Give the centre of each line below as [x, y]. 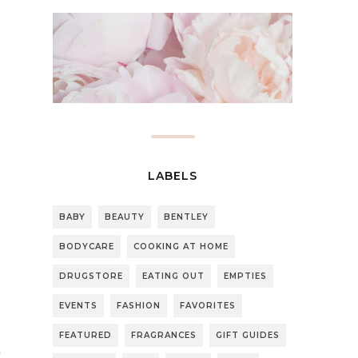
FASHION [139, 305]
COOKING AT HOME [181, 246]
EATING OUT [173, 276]
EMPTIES [245, 276]
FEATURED [86, 335]
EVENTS [78, 305]
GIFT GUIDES [248, 335]
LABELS [173, 175]
